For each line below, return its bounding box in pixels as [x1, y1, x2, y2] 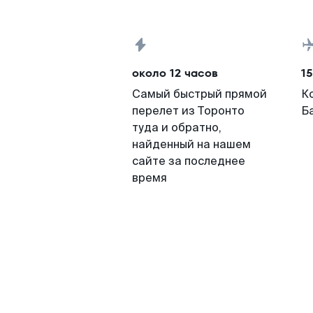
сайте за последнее [132, 154, 245, 168]
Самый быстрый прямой [132, 87, 267, 101]
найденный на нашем [132, 137, 251, 152]
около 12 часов [132, 65, 218, 81]
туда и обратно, [132, 120, 221, 135]
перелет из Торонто [132, 103, 245, 118]
